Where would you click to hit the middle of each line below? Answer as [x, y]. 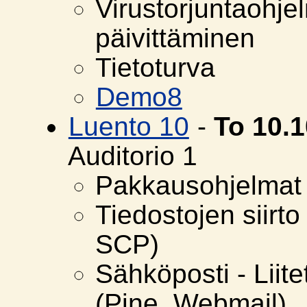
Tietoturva [155, 68]
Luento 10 [128, 127]
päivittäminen [175, 38]
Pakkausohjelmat [198, 186]
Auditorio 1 [132, 156]
